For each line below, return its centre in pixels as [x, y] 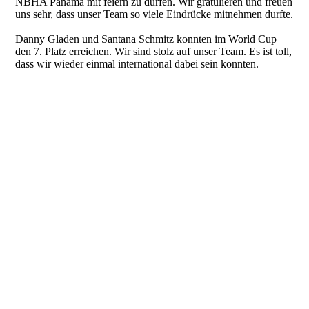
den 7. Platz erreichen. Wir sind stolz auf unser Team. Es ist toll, [154, 51]
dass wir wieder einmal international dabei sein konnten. [139, 64]
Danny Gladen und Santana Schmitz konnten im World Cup [146, 39]
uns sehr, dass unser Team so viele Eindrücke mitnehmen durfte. [154, 14]
